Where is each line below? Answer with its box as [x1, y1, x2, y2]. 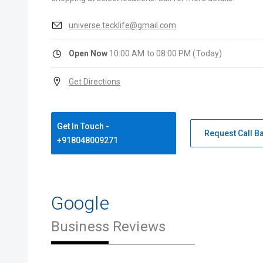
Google [51, 192, 109, 214]
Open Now [69, 49, 109, 58]
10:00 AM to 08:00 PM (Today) [109, 49, 222, 58]
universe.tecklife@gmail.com [69, 21, 176, 30]
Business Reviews [51, 218, 166, 235]
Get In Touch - [56, 122, 109, 131]
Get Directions [69, 77, 120, 86]
